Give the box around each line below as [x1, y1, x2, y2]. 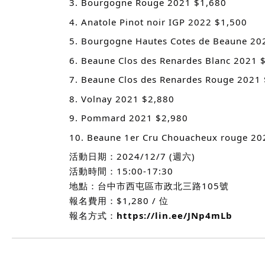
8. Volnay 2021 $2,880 [69, 92, 174, 105]
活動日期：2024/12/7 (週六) [69, 150, 195, 162]
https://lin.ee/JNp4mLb [117, 209, 232, 221]
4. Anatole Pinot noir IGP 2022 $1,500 [69, 15, 247, 28]
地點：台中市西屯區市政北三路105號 [69, 180, 229, 192]
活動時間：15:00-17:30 [69, 165, 173, 177]
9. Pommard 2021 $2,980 [69, 112, 188, 124]
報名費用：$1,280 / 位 [69, 195, 169, 206]
